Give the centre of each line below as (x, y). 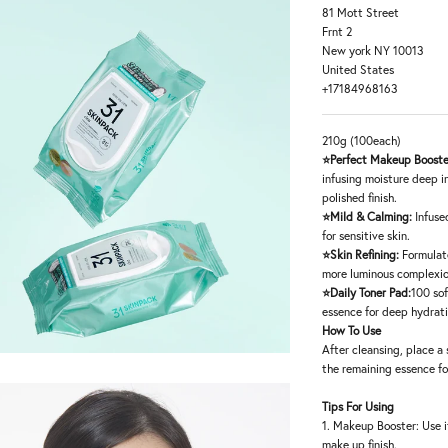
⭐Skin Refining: (362, 254)
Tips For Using (358, 406)
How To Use (352, 330)
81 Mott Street (361, 12)
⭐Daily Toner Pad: (367, 292)
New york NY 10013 (373, 50)
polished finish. (360, 197)
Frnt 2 (337, 31)
